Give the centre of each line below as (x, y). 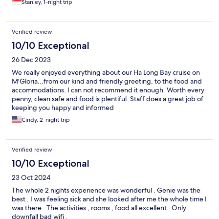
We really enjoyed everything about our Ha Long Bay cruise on (106, 72)
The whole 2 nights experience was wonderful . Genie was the (106, 190)
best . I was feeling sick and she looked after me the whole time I (109, 199)
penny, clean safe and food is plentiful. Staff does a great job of (108, 99)
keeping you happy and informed (63, 107)
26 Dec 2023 (31, 59)
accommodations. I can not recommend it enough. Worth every (108, 90)
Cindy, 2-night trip (46, 120)
